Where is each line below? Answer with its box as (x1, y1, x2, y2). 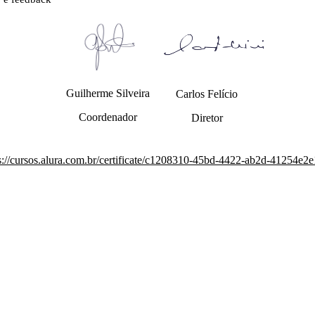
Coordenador (79, 110, 138, 123)
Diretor (191, 111, 223, 124)
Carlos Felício (176, 87, 238, 100)
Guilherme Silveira (66, 86, 150, 99)
